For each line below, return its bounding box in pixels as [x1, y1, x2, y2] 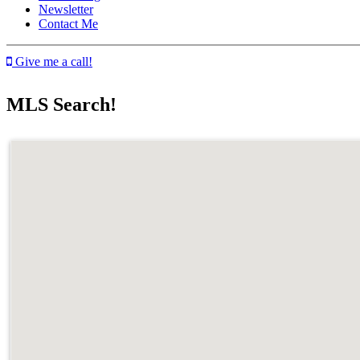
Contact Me [39, 17, 98, 31]
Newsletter [39, 2, 93, 16]
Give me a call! [12, 55, 92, 69]
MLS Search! [6, 93, 117, 115]
